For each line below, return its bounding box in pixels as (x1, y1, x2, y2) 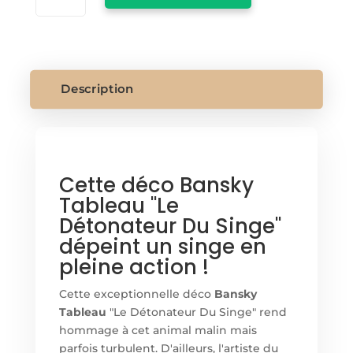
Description (60, 81, 134, 98)
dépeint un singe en (58, 232, 266, 262)
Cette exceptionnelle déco (58, 287, 214, 302)
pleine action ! (58, 253, 209, 282)
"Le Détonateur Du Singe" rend (106, 305, 287, 320)
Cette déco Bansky (58, 171, 254, 200)
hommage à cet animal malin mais (58, 323, 257, 338)
